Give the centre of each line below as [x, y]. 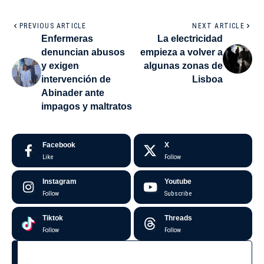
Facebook [59, 145]
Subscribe [178, 194]
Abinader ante [73, 93]
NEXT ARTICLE [218, 26]
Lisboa [207, 80]
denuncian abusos [83, 52]
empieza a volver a [181, 52]
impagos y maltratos [87, 107]
